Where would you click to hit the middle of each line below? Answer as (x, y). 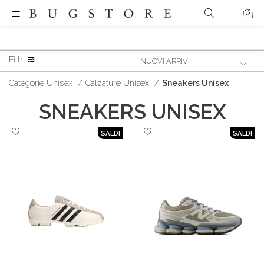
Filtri (18, 60)
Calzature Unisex (117, 83)
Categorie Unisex (41, 83)
